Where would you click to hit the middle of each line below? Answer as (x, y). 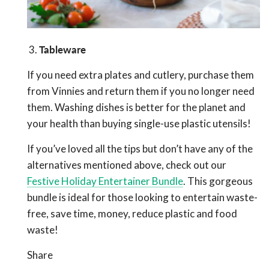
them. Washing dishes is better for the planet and (136, 107)
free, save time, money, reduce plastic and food (132, 214)
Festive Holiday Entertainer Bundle (105, 181)
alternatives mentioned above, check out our (127, 165)
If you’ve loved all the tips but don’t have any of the (140, 149)
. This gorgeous (218, 181)
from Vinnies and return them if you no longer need (141, 91)
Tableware (62, 50)
